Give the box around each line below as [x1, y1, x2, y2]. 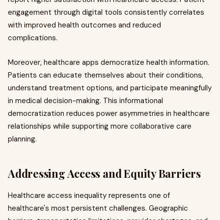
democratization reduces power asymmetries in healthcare [8, 109, 210, 119]
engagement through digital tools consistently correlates [8, 7, 204, 18]
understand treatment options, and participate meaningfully [8, 83, 212, 93]
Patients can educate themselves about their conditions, [8, 70, 203, 81]
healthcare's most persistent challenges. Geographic [8, 203, 188, 214]
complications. [8, 33, 57, 43]
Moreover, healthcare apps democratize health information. [8, 57, 209, 68]
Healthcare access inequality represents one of [8, 191, 170, 201]
